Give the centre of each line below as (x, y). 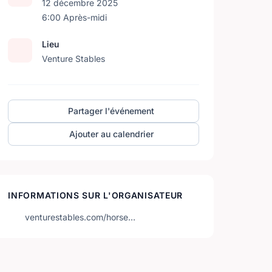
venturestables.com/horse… (80, 217)
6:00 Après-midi (75, 17)
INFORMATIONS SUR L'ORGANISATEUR (96, 195)
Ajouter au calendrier (111, 134)
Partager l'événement (111, 111)
